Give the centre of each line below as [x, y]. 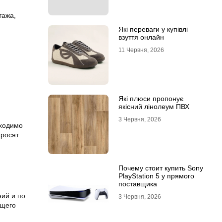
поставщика [138, 184]
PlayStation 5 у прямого [156, 176]
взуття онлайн [141, 37]
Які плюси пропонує [151, 99]
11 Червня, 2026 [141, 50]
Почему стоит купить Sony [161, 168]
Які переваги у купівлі [153, 29]
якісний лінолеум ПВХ [154, 107]
